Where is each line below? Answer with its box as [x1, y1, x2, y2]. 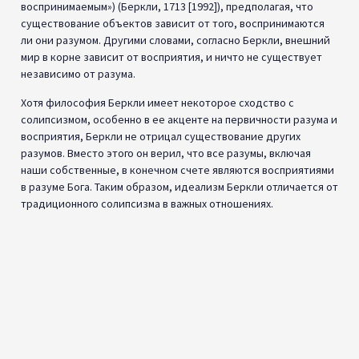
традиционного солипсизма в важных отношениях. [21, 196, 273, 211]
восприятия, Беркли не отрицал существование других [21, 128, 301, 143]
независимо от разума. [21, 67, 135, 82]
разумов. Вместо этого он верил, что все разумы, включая [21, 145, 311, 160]
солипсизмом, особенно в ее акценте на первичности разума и [21, 111, 337, 127]
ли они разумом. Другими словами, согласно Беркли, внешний [21, 33, 330, 48]
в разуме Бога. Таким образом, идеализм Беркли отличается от [21, 179, 338, 194]
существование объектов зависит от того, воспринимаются [21, 16, 325, 31]
